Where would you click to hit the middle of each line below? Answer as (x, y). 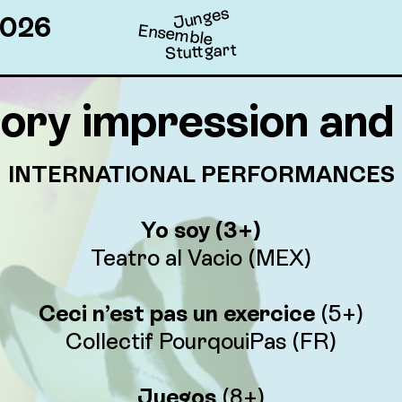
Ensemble (175, 35)
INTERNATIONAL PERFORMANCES (201, 175)
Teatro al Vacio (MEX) (201, 258)
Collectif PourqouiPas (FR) (201, 341)
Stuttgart (201, 52)
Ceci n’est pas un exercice (177, 314)
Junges (201, 18)
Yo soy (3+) (201, 230)
